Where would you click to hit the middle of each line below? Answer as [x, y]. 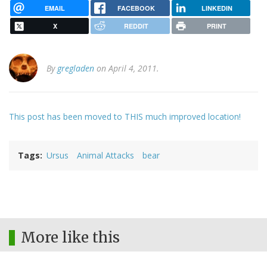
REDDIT [136, 26]
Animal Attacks [105, 156]
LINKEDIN [217, 8]
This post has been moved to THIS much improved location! [125, 117]
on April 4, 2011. [127, 69]
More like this [70, 238]
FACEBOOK [136, 8]
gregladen [76, 69]
